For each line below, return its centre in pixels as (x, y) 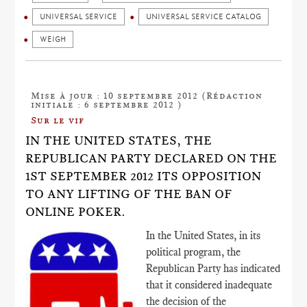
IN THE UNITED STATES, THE (119, 140)
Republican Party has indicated (213, 268)
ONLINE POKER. (76, 212)
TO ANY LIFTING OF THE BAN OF (129, 194)
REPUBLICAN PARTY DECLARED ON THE (151, 158)
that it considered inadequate (209, 285)
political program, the (194, 252)
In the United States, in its (204, 235)
